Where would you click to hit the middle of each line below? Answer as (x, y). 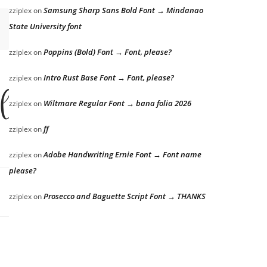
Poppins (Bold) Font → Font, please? (108, 52)
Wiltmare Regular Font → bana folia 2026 (117, 103)
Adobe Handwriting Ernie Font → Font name (122, 154)
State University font (45, 26)
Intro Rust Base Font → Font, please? (109, 77)
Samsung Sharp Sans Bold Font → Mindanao (123, 10)
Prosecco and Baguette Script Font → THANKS (125, 196)
